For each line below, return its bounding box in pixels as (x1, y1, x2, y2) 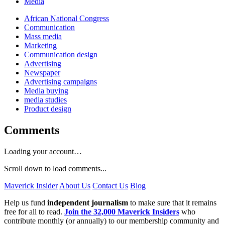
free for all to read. (4, 207, 64, 216)
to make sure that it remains (128, 198, 216, 207)
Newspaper (24, 68, 60, 77)
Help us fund (4, 198, 47, 207)
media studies (24, 95, 67, 104)
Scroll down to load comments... (4, 164, 106, 173)
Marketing (24, 41, 57, 50)
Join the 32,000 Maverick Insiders (64, 207, 179, 216)
